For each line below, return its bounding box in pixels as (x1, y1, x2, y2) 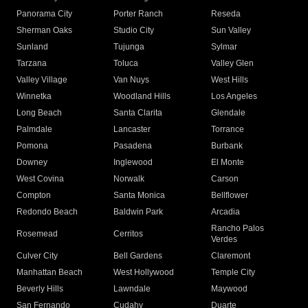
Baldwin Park (113, 207, 164, 217)
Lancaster (113, 124, 151, 135)
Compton (16, 190, 51, 201)
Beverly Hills (16, 284, 63, 294)
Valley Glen (210, 58, 254, 69)
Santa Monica (113, 190, 166, 201)
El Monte (210, 157, 244, 168)
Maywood (210, 284, 247, 294)
